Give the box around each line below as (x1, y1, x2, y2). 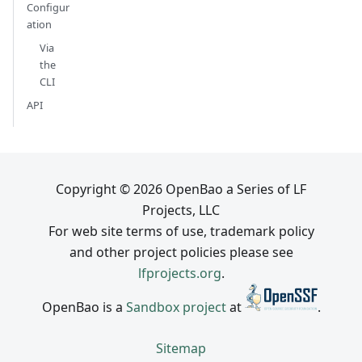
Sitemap (156, 339, 206, 358)
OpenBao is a (41, 297, 126, 316)
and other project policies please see (69, 242, 293, 261)
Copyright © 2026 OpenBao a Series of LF (56, 179, 306, 198)
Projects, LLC (142, 200, 220, 219)
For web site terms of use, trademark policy (48, 221, 314, 240)
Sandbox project (125, 297, 226, 316)
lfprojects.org (137, 263, 221, 282)
